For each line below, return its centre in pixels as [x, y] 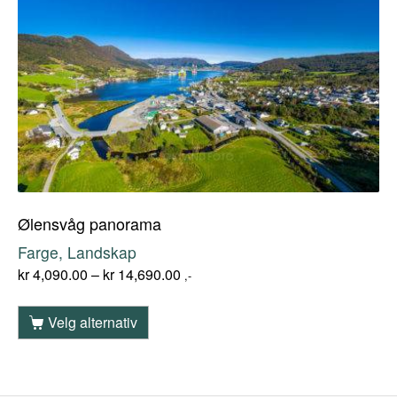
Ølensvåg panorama [90, 223]
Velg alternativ [92, 322]
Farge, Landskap [77, 252]
